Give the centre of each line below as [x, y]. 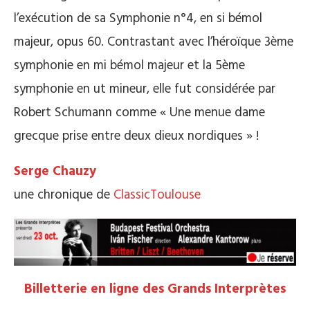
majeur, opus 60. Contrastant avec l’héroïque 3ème [154, 42]
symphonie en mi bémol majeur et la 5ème [129, 65]
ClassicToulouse [157, 195]
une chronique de [64, 195]
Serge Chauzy [55, 171]
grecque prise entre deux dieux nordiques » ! [136, 136]
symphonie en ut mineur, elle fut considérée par [145, 89]
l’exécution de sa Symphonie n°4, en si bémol [138, 18]
